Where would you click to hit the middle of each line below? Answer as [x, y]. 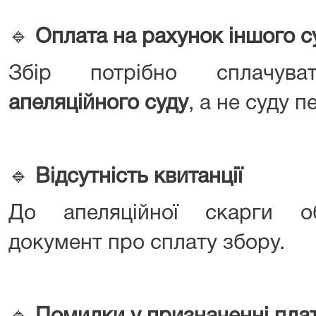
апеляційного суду [98, 104]
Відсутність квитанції [139, 177]
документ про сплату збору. [147, 244]
